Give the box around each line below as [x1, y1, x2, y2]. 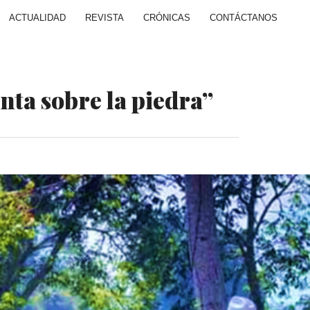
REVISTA [85, 12, 124, 23]
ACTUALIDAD [9, 12, 66, 23]
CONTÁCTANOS [210, 12, 277, 23]
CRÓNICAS [143, 12, 190, 23]
